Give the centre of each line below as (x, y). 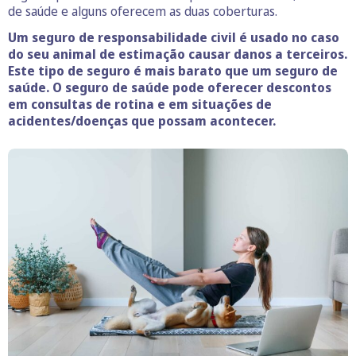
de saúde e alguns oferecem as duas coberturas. (143, 11)
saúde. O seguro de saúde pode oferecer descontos (170, 87)
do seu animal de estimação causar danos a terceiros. (178, 54)
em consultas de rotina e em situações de (140, 104)
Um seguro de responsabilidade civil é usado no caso (174, 37)
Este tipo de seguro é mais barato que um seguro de (173, 71)
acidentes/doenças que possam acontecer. (142, 121)
